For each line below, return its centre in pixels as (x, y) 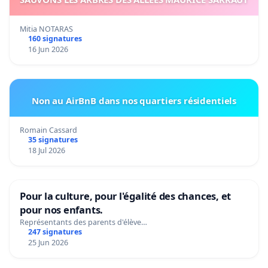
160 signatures (55, 38)
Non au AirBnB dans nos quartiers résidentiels (134, 100)
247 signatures (55, 232)
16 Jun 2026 (48, 49)
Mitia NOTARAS (46, 29)
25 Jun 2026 (48, 242)
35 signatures (53, 139)
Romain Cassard (48, 130)
